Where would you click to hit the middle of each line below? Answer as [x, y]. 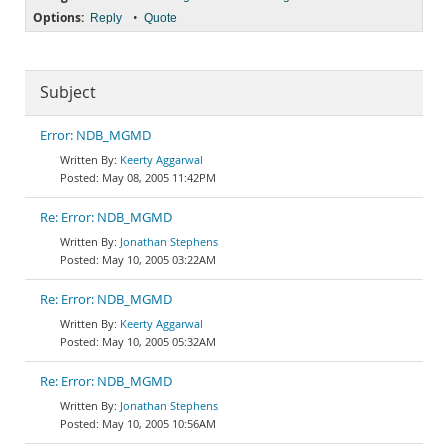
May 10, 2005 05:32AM [159, 341]
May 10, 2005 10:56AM [159, 423]
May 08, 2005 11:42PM [159, 177]
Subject [68, 92]
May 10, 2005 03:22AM [159, 259]
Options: [58, 17]
